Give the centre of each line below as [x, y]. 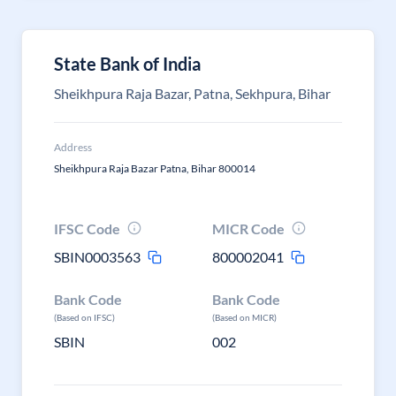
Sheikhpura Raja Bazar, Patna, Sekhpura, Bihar [192, 93]
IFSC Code [87, 228]
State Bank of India [127, 64]
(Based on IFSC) [84, 317]
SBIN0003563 [97, 257]
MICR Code [249, 228]
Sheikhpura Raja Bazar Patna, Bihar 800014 [155, 168]
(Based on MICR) [245, 317]
